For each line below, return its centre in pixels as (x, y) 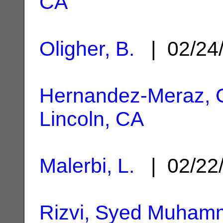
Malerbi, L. (87, 166)
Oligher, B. (87, 49)
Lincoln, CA (92, 119)
